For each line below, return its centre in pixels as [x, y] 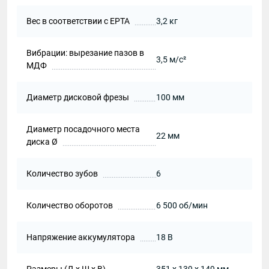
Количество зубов [62, 174]
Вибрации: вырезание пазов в [85, 53]
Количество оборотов [70, 205]
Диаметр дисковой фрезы [78, 97]
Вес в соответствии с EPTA [78, 21]
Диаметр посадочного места [83, 129]
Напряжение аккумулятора [81, 237]
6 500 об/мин [182, 205]
